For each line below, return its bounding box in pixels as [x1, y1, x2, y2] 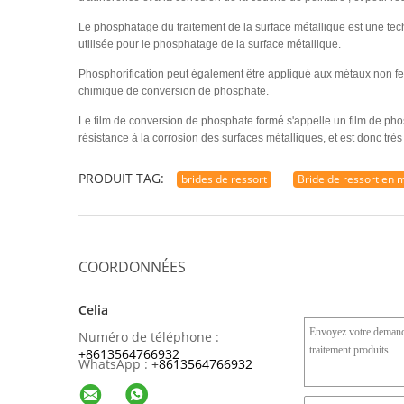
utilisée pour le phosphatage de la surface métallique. [78, 38, 341, 50]
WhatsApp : [78, 355, 148, 372]
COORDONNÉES [78, 257, 186, 277]
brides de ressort [181, 171, 267, 187]
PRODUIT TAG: [78, 170, 164, 187]
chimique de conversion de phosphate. [78, 85, 269, 97]
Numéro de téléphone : [78, 328, 219, 345]
